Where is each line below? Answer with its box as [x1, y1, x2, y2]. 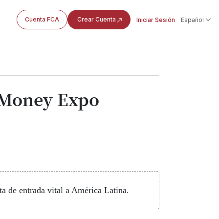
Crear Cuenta [77, 16, 116, 23]
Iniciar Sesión [136, 16, 175, 23]
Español [180, 16, 204, 23]
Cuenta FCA [24, 16, 59, 23]
